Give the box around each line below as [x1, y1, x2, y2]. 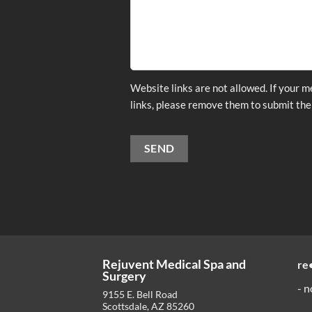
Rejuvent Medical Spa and [102, 256, 246, 272]
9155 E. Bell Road [102, 288, 178, 300]
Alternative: [130, 180, 182, 193]
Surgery [102, 267, 146, 283]
